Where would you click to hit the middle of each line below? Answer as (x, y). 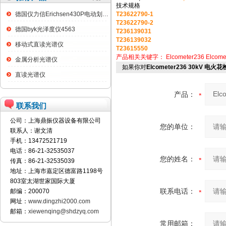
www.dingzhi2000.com (59, 201)
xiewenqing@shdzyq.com (64, 211)
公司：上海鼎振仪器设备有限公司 (55, 121)
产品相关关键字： (141, 57)
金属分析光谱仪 (36, 60)
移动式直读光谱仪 (39, 44)
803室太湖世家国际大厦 (43, 181)
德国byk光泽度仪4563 (45, 29)
